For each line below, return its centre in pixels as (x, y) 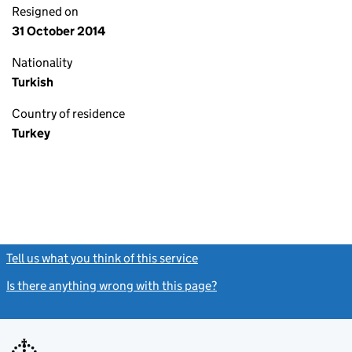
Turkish (33, 82)
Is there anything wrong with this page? (112, 286)
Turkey (31, 133)
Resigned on (45, 11)
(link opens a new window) (271, 258)
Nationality (42, 62)
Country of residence (68, 114)
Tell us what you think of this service (102, 258)
